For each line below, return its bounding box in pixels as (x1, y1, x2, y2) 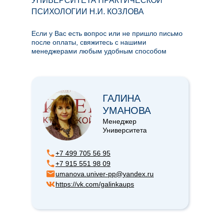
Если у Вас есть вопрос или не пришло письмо (31, 29, 183, 37)
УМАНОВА (103, 105, 151, 116)
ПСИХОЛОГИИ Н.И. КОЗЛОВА (31, 7, 144, 16)
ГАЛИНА (103, 92, 140, 104)
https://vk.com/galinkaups (55, 180, 134, 188)
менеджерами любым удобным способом (31, 47, 166, 55)
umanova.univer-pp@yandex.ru (55, 169, 154, 178)
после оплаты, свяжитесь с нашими (31, 38, 146, 46)
